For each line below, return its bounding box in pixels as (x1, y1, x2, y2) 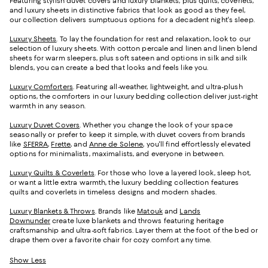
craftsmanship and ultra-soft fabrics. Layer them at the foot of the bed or (10, 226, 258, 235)
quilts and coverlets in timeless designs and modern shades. (10, 188, 221, 197)
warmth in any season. (10, 102, 86, 111)
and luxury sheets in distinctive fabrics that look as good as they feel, (10, 6, 245, 15)
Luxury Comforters (10, 83, 73, 92)
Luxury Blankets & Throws (10, 207, 95, 216)
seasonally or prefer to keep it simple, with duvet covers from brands (10, 130, 246, 139)
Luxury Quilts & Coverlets (10, 169, 95, 178)
